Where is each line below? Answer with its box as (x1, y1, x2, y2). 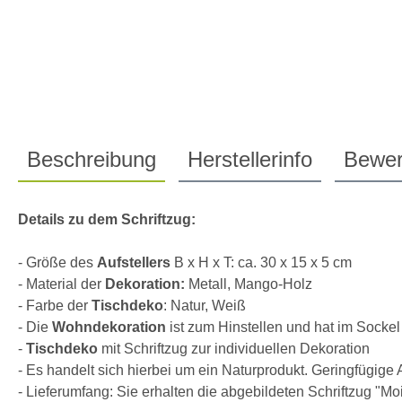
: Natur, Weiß (163, 297, 246, 313)
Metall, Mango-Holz (185, 275, 312, 292)
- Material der (18, 275, 105, 292)
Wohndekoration (52, 319, 170, 335)
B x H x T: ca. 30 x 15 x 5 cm (170, 254, 352, 270)
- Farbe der (18, 297, 92, 313)
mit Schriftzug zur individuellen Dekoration (101, 340, 370, 356)
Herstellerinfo (188, 146, 312, 171)
